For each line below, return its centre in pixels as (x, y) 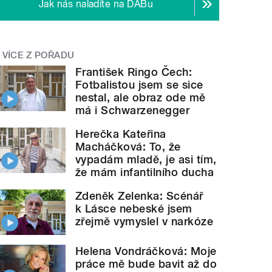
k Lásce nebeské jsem (134, 209)
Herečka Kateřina (121, 134)
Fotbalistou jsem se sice (139, 85)
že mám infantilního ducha (145, 172)
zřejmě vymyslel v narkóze (144, 222)
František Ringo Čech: (134, 72)
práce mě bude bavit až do (146, 264)
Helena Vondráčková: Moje (146, 251)
